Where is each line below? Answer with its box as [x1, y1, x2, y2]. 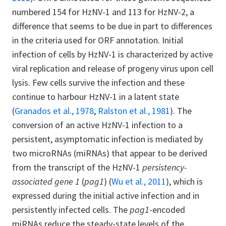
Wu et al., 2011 [111, 176, 166, 187]
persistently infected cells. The [12, 204, 130, 215]
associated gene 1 [12, 176, 82, 187]
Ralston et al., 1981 [98, 105, 170, 117]
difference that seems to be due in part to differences [12, 20, 212, 32]
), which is [166, 176, 203, 187]
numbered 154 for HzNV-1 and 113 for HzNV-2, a [12, 6, 194, 18]
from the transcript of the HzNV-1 [12, 161, 142, 173]
